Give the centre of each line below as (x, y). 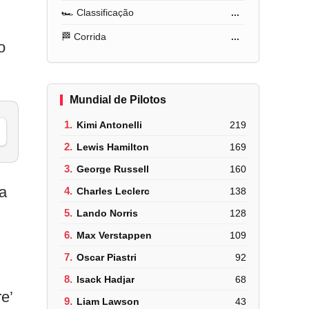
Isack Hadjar (106, 279)
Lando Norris (108, 213)
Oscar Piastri (107, 257)
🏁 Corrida (84, 37)
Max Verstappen (114, 235)
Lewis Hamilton (113, 147)
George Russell (113, 169)
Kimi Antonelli (110, 124)
